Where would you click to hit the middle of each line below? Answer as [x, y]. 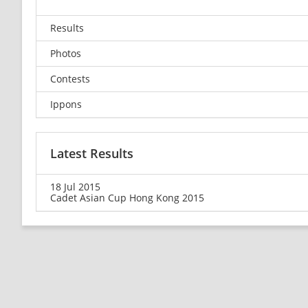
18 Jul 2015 [75, 186]
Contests [70, 78]
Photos [66, 53]
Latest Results [92, 153]
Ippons [66, 104]
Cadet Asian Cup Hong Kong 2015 [127, 197]
